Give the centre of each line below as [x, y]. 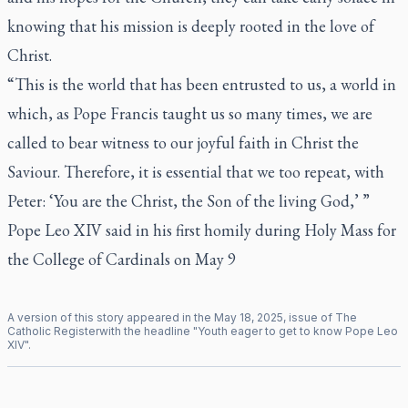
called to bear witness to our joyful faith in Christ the [183, 142]
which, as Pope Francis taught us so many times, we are [190, 113]
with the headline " [148, 331]
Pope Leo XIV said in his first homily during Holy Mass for [202, 229]
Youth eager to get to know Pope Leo [298, 331]
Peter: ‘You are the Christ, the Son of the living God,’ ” [189, 200]
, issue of [309, 317]
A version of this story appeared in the [111, 317]
